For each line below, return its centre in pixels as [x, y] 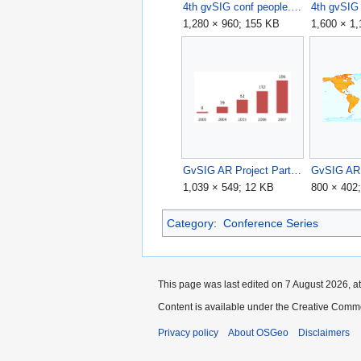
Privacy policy [188, 333]
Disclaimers [324, 333]
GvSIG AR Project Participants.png [297, 170]
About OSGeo [258, 333]
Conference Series [270, 224]
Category [190, 224]
